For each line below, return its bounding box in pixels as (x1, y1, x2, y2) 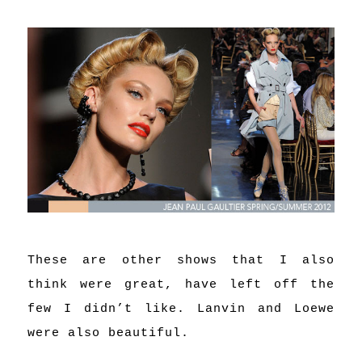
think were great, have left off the (27, 277, 335, 292)
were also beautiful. (27, 326, 189, 340)
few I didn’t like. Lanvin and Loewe (27, 301, 335, 316)
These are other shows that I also (27, 253, 335, 267)
